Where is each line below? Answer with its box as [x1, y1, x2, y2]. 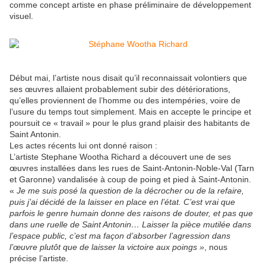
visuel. [9, 11, 33, 21]
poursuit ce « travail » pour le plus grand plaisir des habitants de [9, 118, 250, 128]
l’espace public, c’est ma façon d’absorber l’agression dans [9, 231, 230, 241]
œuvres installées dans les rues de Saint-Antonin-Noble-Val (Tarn [9, 163, 254, 173]
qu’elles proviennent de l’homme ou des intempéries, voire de [9, 96, 240, 106]
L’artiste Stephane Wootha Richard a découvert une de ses [9, 152, 231, 162]
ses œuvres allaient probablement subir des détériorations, [9, 84, 230, 94]
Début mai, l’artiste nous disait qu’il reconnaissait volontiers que [9, 73, 247, 83]
